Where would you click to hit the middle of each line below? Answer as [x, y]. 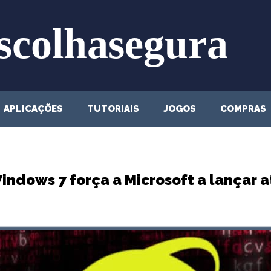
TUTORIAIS [113, 109]
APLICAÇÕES [33, 109]
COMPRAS [243, 109]
